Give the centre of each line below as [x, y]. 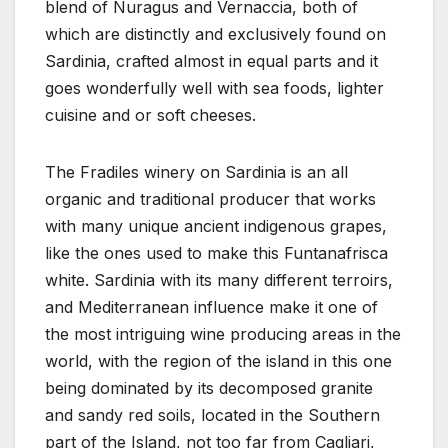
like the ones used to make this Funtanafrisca [216, 252]
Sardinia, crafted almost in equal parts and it [211, 60]
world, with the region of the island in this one [218, 360]
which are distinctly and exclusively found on [215, 33]
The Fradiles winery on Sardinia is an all [196, 171]
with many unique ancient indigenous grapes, [216, 225]
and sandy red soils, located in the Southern [212, 414]
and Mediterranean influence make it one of [211, 306]
